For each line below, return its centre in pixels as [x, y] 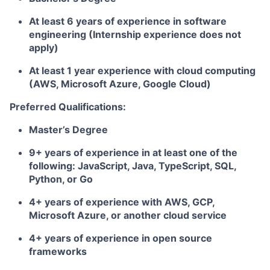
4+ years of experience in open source [121, 238]
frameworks [58, 251]
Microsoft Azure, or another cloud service [128, 215]
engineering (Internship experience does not [135, 34]
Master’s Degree [68, 130]
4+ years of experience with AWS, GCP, [122, 202]
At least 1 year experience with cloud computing [142, 71]
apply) [44, 48]
